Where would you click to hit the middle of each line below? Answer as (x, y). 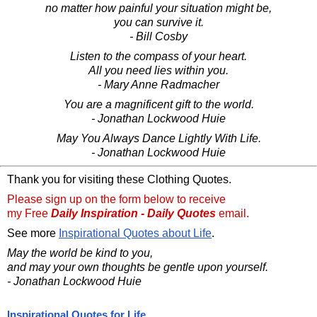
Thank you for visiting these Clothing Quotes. (119, 179)
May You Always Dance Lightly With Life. (158, 138)
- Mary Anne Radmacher (158, 84)
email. (232, 213)
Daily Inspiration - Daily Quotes (133, 213)
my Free (29, 213)
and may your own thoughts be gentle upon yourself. (138, 267)
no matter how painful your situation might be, (158, 8)
